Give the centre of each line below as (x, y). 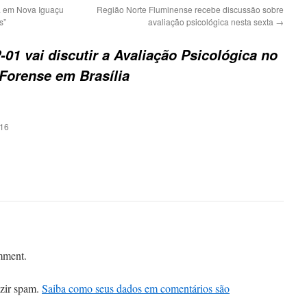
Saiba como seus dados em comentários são (136, 288)
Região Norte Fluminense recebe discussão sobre (190, 9)
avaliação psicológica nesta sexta (212, 22)
